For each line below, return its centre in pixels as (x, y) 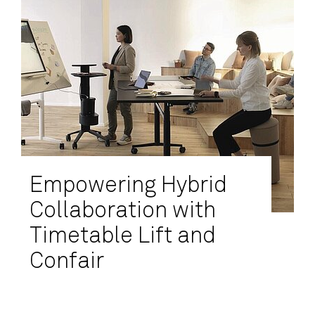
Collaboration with (123, 211)
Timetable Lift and (123, 236)
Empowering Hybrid (128, 186)
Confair (67, 262)
